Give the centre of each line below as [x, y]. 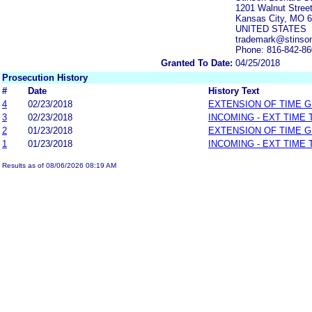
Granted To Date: [197, 63]
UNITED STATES [271, 29]
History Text [234, 91]
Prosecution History [45, 77]
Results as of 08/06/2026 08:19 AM [59, 165]
